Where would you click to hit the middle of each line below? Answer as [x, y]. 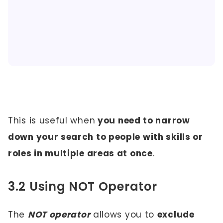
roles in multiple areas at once [80, 153]
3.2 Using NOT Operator [83, 186]
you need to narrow [143, 120]
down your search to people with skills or [106, 137]
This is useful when [52, 120]
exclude [176, 215]
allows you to [124, 215]
